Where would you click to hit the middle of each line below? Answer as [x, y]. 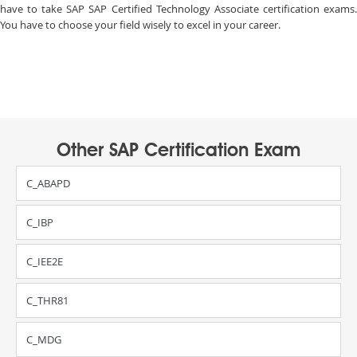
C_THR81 [47, 300]
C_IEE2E [45, 261]
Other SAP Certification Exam [178, 152]
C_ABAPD [48, 183]
